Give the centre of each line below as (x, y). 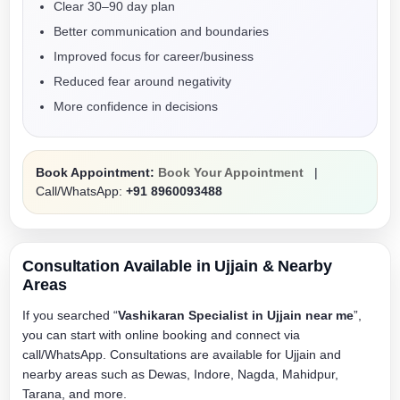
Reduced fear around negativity (142, 81)
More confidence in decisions (136, 106)
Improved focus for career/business (154, 56)
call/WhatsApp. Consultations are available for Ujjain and (182, 354)
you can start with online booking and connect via (161, 335)
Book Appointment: (95, 172)
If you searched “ (70, 315)
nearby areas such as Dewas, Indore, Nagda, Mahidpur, (180, 374)
